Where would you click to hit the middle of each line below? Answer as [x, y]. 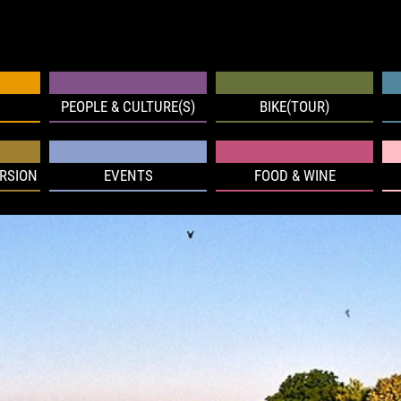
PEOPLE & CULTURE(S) [128, 107]
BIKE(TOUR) [294, 107]
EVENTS [128, 176]
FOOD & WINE [294, 176]
